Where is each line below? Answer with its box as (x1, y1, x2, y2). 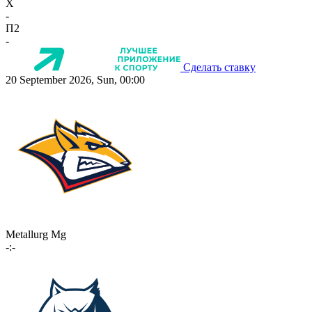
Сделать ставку (183, 61, 256, 74)
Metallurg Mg (6, 228, 66, 241)
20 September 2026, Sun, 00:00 (6, 74, 145, 86)
